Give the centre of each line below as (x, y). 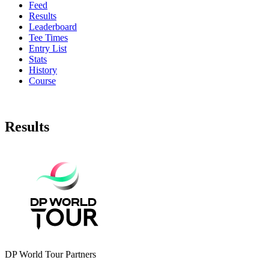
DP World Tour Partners (50, 254)
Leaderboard (53, 26)
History (43, 70)
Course (42, 80)
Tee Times (48, 37)
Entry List (48, 48)
